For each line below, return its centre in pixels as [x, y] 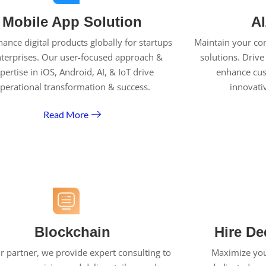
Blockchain [72, 232]
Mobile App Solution [72, 22]
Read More [66, 114]
